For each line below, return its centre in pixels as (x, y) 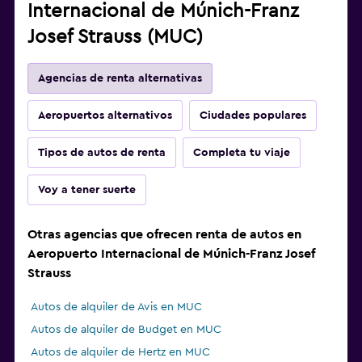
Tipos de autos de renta (102, 153)
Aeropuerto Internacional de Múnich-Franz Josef (171, 254)
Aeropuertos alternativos (105, 116)
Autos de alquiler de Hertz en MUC (120, 353)
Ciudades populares (253, 116)
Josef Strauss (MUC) (115, 38)
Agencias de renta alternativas (120, 79)
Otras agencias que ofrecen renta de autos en (164, 235)
